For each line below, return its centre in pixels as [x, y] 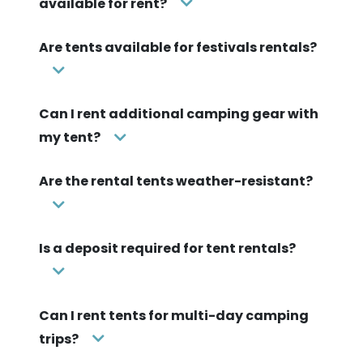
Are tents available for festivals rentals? [178, 47]
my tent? [70, 138]
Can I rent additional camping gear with [179, 114]
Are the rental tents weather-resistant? [176, 181]
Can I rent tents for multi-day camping [174, 315]
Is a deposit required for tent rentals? [167, 248]
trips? [59, 339]
